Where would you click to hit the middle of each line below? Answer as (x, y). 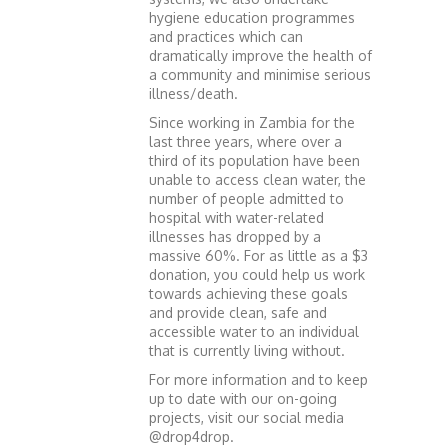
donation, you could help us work (257, 274)
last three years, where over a (245, 141)
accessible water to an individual (254, 331)
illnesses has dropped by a (235, 236)
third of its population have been (254, 160)
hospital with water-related (236, 217)
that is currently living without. (247, 350)
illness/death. (193, 93)
